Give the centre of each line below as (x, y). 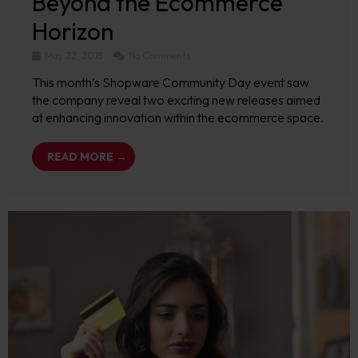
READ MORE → (87, 157)
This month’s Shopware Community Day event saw (171, 82)
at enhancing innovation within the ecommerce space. (178, 117)
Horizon (73, 31)
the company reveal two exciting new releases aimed (176, 100)
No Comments (158, 56)
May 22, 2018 (74, 56)
